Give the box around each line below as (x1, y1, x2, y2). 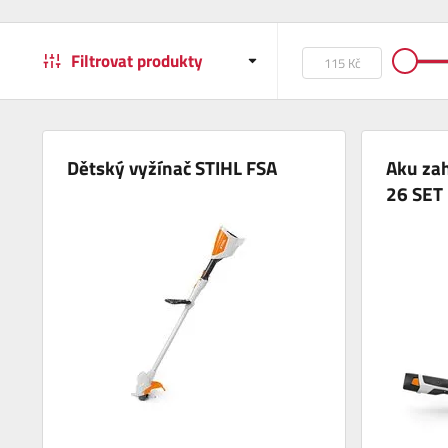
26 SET (385, 178, 443, 208)
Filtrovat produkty (71, 47, 203, 74)
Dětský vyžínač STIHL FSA (67, 152, 278, 182)
